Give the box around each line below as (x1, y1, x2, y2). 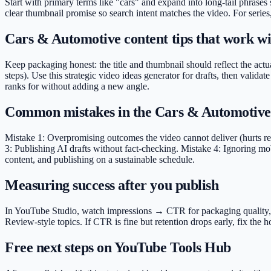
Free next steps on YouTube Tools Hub (5, 239, 231, 255)
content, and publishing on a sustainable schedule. (5, 154, 195, 165)
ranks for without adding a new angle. (5, 81, 149, 92)
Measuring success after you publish (5, 177, 219, 193)
